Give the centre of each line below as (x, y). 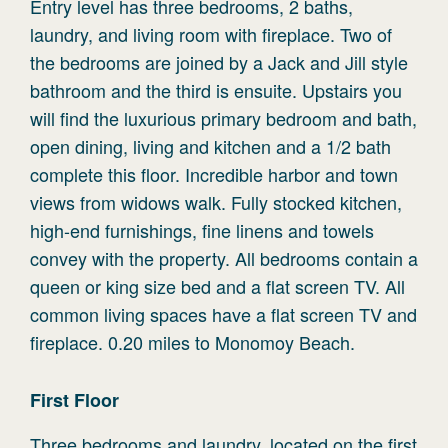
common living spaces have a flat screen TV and (223, 314)
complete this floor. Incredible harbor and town (214, 174)
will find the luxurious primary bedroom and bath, (223, 118)
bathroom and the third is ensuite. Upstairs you (216, 90)
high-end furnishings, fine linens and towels (202, 230)
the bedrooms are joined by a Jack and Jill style (219, 62)
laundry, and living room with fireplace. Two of (211, 34)
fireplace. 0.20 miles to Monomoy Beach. (192, 342)
